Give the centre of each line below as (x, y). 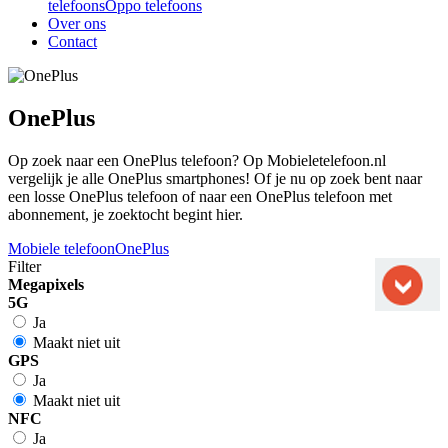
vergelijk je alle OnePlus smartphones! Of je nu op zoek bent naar (215, 178)
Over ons (77, 23)
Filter (24, 266)
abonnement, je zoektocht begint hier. (125, 214)
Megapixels (46, 284)
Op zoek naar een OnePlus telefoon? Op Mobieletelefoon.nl (197, 160)
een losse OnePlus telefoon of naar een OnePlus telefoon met (200, 196)
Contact (72, 41)
